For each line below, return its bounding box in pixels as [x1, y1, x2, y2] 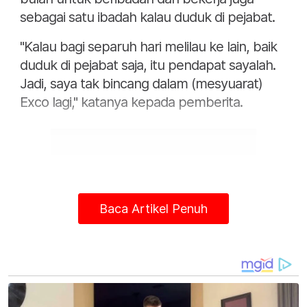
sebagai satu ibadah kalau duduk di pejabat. [20, 9, 275, 26]
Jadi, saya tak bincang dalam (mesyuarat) [20, 75, 262, 93]
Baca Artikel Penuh [99, 201, 208, 216]
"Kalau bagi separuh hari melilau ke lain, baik [20, 38, 277, 56]
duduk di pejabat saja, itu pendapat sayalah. [20, 57, 275, 74]
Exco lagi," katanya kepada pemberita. [20, 94, 243, 111]
